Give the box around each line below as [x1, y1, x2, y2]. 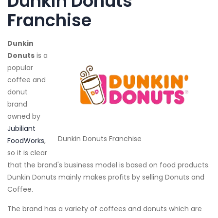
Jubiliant [7, 124, 36, 134]
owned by [7, 111, 40, 122]
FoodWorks [7, 136, 44, 146]
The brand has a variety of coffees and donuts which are [7, 204, 202, 214]
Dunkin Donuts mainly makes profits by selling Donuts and [7, 172, 204, 182]
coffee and [7, 75, 46, 85]
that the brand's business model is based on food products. [7, 160, 210, 170]
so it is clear [7, 148, 47, 158]
